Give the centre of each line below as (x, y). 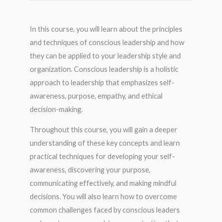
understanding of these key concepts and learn (105, 143)
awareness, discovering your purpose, (90, 170)
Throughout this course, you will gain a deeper (104, 130)
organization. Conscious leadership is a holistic (104, 69)
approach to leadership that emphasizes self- (102, 82)
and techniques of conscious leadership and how (107, 42)
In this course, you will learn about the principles (106, 29)
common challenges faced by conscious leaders (105, 210)
